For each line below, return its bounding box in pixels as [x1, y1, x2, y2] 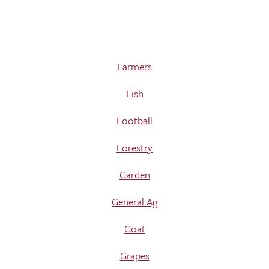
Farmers [117, 59, 152, 74]
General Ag [112, 194, 157, 209]
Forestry [116, 140, 153, 155]
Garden [119, 167, 150, 182]
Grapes [119, 248, 150, 263]
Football [116, 113, 153, 128]
